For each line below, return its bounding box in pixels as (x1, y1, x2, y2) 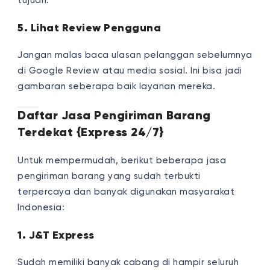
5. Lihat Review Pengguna (17, 20, 162, 34)
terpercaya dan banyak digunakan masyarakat (17, 187, 235, 196)
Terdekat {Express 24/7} (17, 124, 165, 140)
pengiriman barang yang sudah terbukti (17, 171, 201, 181)
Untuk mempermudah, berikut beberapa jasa (17, 155, 227, 165)
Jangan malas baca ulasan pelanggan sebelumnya (17, 50, 253, 60)
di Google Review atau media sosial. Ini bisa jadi (17, 66, 242, 75)
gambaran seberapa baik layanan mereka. (17, 81, 216, 91)
